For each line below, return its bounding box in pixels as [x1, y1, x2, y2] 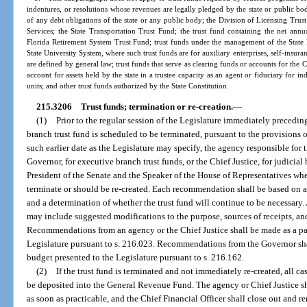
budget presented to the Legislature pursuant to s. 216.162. [27, 252, 245, 263]
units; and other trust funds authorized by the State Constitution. [27, 81, 230, 90]
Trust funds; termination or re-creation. [80, 101, 233, 112]
